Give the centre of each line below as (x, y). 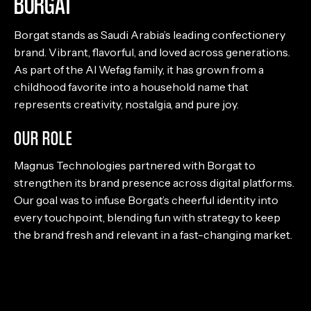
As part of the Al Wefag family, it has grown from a (139, 69)
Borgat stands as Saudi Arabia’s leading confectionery (150, 34)
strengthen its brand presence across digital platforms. (154, 182)
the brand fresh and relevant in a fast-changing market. (153, 234)
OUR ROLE (43, 137)
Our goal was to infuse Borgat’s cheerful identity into (146, 200)
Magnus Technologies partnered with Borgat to (135, 165)
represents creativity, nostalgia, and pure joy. (126, 104)
